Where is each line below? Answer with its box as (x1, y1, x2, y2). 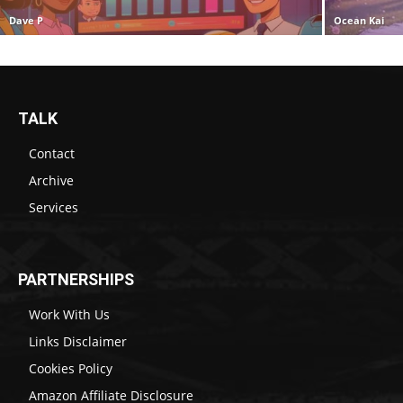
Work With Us (29, 306, 110, 324)
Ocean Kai (334, 13, 385, 28)
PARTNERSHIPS (18, 270, 134, 290)
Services (29, 199, 78, 217)
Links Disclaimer (29, 333, 127, 351)
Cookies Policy (29, 360, 112, 378)
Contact (29, 145, 75, 163)
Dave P (9, 13, 43, 28)
